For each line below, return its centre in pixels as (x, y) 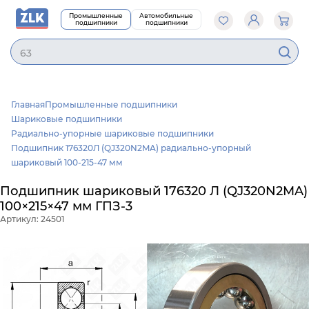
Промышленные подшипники (111, 104)
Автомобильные (167, 16)
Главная (28, 104)
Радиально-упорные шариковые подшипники (112, 133)
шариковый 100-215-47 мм (67, 162)
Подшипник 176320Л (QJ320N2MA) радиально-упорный (131, 148)
